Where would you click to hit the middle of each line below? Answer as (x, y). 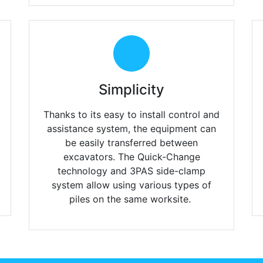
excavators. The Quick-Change (131, 157)
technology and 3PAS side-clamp (131, 171)
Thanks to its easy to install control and (131, 115)
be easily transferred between (131, 143)
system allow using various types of (131, 185)
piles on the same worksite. (131, 199)
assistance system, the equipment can (131, 129)
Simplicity (131, 90)
